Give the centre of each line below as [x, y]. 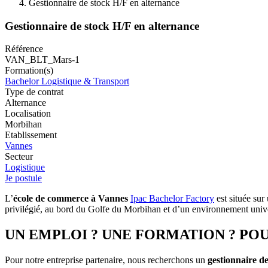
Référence [24, 49]
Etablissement [31, 135]
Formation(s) [29, 71]
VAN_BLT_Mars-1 [42, 60]
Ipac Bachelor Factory [172, 199]
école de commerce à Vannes [71, 199]
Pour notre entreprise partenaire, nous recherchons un [105, 260]
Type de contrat [34, 92]
